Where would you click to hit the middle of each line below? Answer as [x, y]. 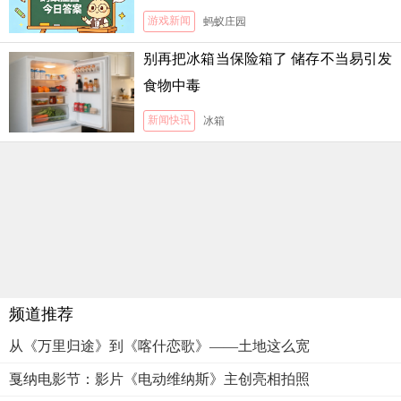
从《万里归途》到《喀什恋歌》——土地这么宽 [159, 346]
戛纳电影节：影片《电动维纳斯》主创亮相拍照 [159, 379]
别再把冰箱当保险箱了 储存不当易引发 [268, 59]
